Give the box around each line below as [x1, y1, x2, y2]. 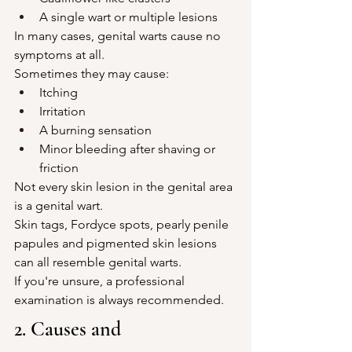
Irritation [39, 103, 86, 119]
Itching [39, 84, 78, 100]
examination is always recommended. [14, 291, 224, 307]
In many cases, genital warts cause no [14, 27, 224, 43]
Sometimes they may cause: [14, 65, 169, 81]
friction [39, 159, 79, 175]
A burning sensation [39, 122, 152, 137]
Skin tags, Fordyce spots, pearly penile [14, 216, 232, 232]
